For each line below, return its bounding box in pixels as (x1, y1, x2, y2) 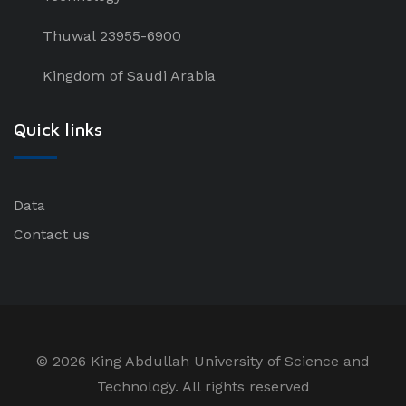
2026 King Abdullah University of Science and (53, 353, 370, 371)
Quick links (14, 119, 102, 140)
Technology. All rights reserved (96, 378, 310, 396)
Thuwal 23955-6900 (43, 27, 181, 45)
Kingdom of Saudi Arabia (43, 67, 216, 85)
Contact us (14, 226, 90, 244)
